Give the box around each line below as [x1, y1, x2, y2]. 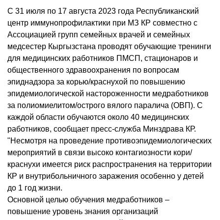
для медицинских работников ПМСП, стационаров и [7, 54, 198, 63]
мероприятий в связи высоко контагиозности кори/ [7, 148, 192, 157]
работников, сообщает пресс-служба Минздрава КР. [7, 125, 196, 134]
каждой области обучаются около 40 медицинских [7, 113, 189, 122]
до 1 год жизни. [7, 184, 62, 192]
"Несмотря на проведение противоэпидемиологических [7, 137, 212, 145]
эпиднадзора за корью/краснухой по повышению [7, 78, 185, 86]
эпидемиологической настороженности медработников [7, 89, 209, 98]
